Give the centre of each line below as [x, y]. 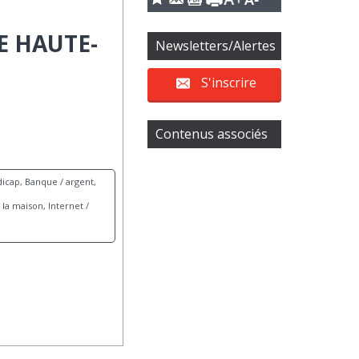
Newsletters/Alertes [216, 45]
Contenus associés [212, 133]
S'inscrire [228, 83]
